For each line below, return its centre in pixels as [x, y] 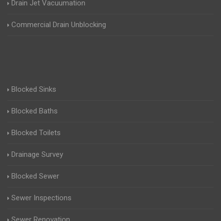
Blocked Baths [35, 111]
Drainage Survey [37, 155]
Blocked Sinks [34, 90]
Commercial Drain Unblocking [59, 25]
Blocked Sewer [35, 176]
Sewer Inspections [41, 198]
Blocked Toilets [36, 133]
